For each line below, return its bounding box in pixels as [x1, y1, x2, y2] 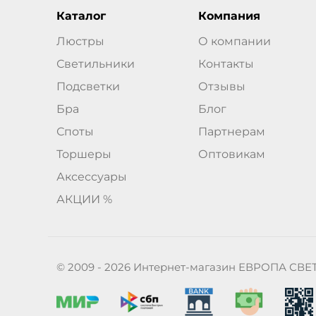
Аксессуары [56, 170, 127, 184]
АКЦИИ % [56, 193, 112, 207]
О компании [198, 35, 272, 49]
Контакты [198, 57, 255, 71]
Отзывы [198, 80, 246, 94]
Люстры [56, 35, 104, 49]
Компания [198, 9, 261, 23]
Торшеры [56, 147, 111, 162]
